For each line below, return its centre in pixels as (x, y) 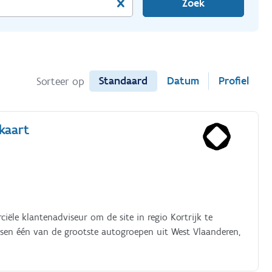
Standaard (123, 81)
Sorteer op (60, 81)
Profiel (233, 81)
